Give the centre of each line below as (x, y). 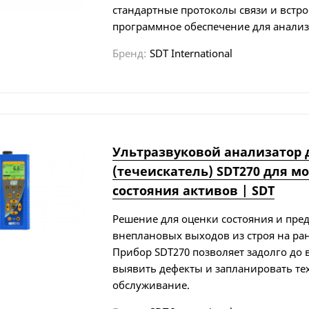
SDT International (191, 53)
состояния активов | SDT (193, 190)
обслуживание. (151, 285)
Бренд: (129, 53)
